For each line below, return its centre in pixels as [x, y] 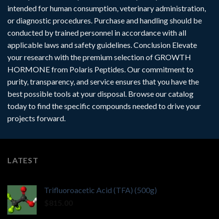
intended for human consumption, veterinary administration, [107, 8]
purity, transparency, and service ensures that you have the [103, 81]
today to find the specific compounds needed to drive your [104, 106]
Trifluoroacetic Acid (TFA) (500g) [100, 190]
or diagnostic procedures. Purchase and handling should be [105, 20]
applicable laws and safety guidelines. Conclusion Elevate [102, 44]
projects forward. [36, 118]
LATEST [23, 160]
